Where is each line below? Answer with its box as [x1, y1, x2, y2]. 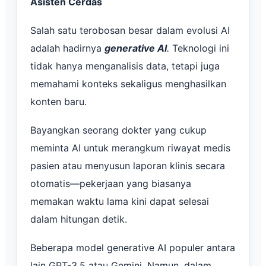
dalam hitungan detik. [30, 213, 127, 225]
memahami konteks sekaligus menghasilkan [30, 77, 226, 90]
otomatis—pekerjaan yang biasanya [30, 177, 191, 189]
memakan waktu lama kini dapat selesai [30, 195, 209, 207]
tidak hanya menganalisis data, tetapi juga [30, 59, 220, 72]
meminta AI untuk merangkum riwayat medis [30, 141, 230, 154]
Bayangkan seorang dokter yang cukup [30, 123, 207, 136]
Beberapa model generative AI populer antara [30, 241, 235, 254]
